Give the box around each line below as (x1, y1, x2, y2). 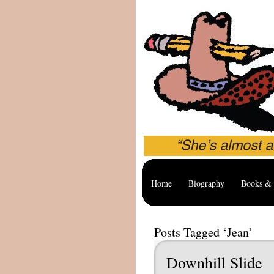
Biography (188, 177, 224, 189)
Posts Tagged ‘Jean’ (154, 224, 253, 240)
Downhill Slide (166, 252, 262, 273)
